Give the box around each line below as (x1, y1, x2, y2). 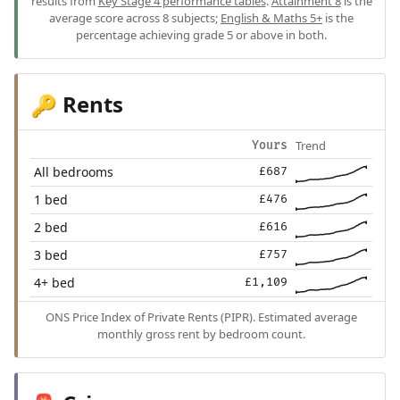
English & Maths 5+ (221, 10, 322, 27)
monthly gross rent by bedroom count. (97, 326, 305, 343)
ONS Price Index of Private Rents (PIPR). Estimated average (46, 309, 357, 326)
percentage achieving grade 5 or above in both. (76, 27, 327, 44)
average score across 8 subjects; (49, 10, 221, 27)
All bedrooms (34, 163, 114, 181)
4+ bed (34, 274, 76, 292)
